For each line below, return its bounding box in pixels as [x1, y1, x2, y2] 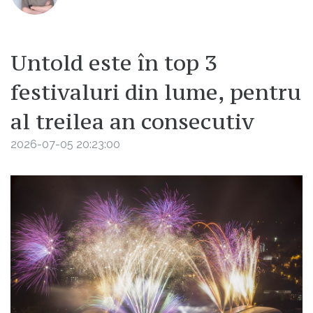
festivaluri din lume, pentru [10, 78, 301, 107]
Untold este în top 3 [10, 49, 217, 78]
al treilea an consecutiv [10, 108, 254, 136]
